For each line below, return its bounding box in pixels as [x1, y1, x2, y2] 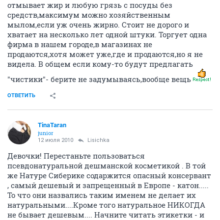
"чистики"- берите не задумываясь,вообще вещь [7, 74, 193, 84]
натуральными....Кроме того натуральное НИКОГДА [7, 200, 205, 210]
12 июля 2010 [38, 137, 73, 143]
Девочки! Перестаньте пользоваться [7, 151, 145, 161]
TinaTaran [38, 121, 66, 129]
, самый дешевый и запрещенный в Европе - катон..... [7, 180, 209, 190]
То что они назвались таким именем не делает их [7, 190, 196, 200]
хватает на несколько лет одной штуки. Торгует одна [7, 29, 207, 39]
